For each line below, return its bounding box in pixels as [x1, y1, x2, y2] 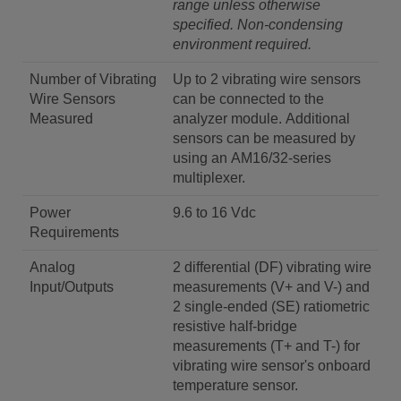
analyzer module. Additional [173, 110, 350, 126]
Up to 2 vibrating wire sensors [173, 71, 361, 87]
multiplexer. [173, 169, 245, 185]
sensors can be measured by [173, 130, 355, 146]
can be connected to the [173, 90, 324, 107]
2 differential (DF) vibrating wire [173, 259, 371, 275]
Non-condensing [237, 16, 343, 32]
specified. [173, 16, 237, 32]
